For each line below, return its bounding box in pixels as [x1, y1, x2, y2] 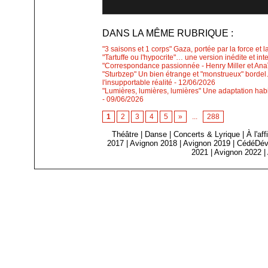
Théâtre [112, 130, 139, 139]
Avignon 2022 [214, 148, 262, 157]
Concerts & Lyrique [173, 130, 240, 139]
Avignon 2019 [183, 139, 231, 148]
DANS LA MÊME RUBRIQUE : [102, 28, 234, 39]
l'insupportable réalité [102, 78, 173, 87]
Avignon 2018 [130, 139, 178, 148]
